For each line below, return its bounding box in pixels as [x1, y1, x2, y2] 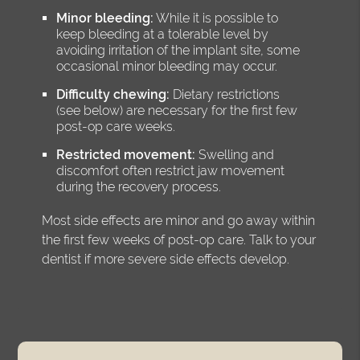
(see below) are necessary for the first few [56, 102, 298, 118]
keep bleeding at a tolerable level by [56, 26, 269, 42]
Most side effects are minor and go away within [42, 212, 316, 228]
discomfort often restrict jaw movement [56, 162, 285, 178]
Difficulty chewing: [56, 86, 170, 102]
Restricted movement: [56, 146, 196, 162]
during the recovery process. [56, 178, 222, 194]
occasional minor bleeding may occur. [56, 58, 278, 74]
